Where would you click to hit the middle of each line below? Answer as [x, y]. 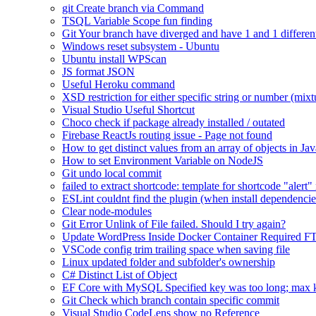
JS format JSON [98, 72]
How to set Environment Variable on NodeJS [163, 160]
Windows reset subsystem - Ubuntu [141, 46]
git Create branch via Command [133, 8]
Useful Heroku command [119, 84]
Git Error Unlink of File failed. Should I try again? [174, 224]
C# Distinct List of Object [120, 275]
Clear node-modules [107, 211]
